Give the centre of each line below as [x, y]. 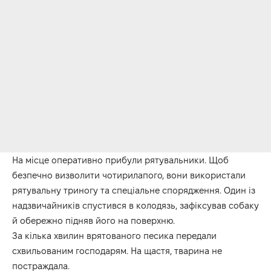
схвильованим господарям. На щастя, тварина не [117, 251]
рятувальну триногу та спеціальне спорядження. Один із [134, 191]
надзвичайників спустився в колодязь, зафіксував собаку [135, 206]
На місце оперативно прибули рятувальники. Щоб [120, 160]
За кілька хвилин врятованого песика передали [114, 236]
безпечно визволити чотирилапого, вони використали [129, 175]
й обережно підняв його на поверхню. [93, 221]
